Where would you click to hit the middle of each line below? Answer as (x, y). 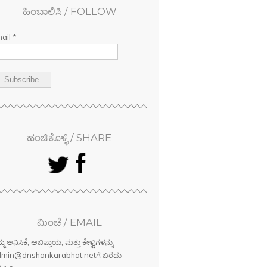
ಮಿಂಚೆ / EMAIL (69, 223)
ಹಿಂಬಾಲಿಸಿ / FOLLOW (69, 12)
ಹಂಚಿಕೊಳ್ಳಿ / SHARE (69, 138)
